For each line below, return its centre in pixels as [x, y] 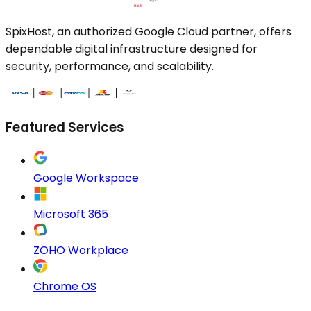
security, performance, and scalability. [110, 66]
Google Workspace [86, 178]
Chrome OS [65, 286]
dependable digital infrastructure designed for [132, 49]
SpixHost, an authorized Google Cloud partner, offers [149, 31]
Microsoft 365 [71, 214]
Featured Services [65, 128]
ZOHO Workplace [81, 250]
